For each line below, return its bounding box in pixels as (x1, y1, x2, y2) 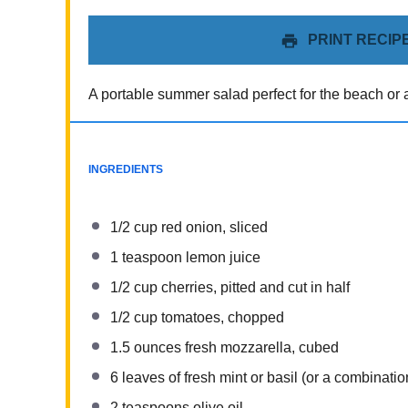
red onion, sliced (158, 219, 268, 235)
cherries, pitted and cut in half (158, 280, 350, 295)
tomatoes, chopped (158, 310, 284, 325)
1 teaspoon (110, 250, 182, 265)
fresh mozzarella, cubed (181, 340, 339, 355)
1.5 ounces (110, 340, 181, 355)
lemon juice (182, 250, 260, 265)
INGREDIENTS (88, 163, 163, 176)
